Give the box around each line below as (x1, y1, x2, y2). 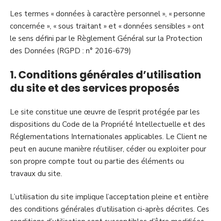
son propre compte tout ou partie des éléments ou (10, 156, 184, 166)
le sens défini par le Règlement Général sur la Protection (10, 33, 202, 43)
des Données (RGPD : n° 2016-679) (10, 45, 131, 56)
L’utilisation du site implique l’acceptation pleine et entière (10, 192, 209, 202)
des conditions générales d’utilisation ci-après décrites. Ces (10, 204, 209, 214)
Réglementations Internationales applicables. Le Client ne (10, 131, 207, 142)
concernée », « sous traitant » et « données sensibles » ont (10, 21, 204, 31)
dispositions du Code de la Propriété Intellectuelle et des (10, 119, 205, 129)
